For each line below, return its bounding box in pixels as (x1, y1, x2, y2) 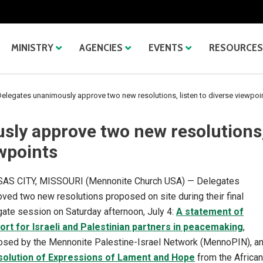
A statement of (176, 206, 244, 217)
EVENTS (149, 41, 183, 54)
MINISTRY (11, 41, 53, 54)
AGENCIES (79, 41, 123, 54)
